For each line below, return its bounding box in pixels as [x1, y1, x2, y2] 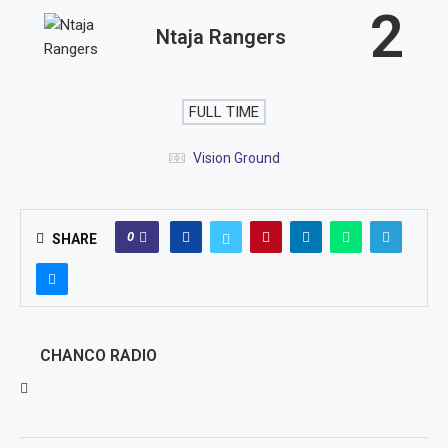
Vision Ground [192, 150, 280, 166]
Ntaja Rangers [156, 25, 286, 49]
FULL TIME [189, 103, 259, 121]
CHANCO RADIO [40, 346, 157, 365]
